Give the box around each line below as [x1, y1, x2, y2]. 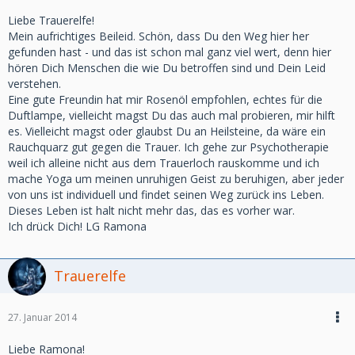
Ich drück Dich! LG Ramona [8, 219, 147, 234]
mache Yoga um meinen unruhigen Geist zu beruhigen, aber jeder [8, 171, 344, 186]
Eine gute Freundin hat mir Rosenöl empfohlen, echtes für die [8, 92, 323, 107]
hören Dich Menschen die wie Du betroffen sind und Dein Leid [8, 60, 326, 75]
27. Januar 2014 [8, 311, 77, 324]
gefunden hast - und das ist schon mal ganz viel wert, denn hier [8, 44, 331, 59]
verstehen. [8, 76, 61, 91]
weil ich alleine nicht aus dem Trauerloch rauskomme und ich [8, 155, 319, 170]
